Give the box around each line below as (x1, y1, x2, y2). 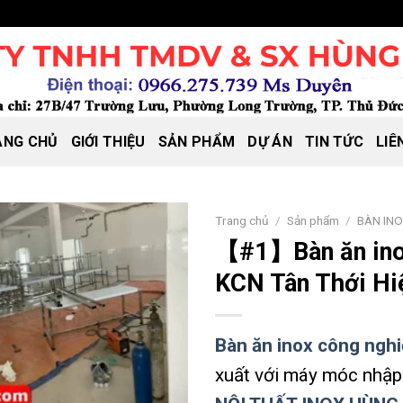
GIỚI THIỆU (70, 132, 146, 150)
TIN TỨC (304, 132, 364, 150)
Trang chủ (215, 213, 269, 228)
